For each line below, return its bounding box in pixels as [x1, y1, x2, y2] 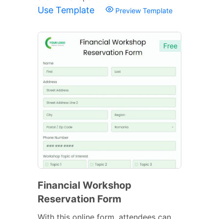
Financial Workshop [38, 179, 131, 191]
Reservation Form [38, 193, 121, 205]
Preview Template [113, 6, 173, 15]
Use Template [38, 4, 97, 15]
